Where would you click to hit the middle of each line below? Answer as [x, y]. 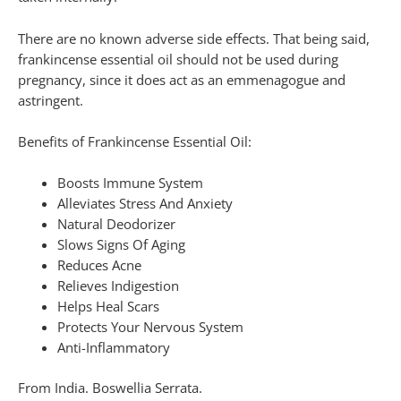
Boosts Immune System [130, 183]
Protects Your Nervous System [150, 327]
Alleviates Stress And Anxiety [145, 204]
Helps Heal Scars [108, 307]
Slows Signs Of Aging [121, 245]
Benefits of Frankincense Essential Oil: [135, 142]
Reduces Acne [99, 265]
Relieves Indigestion [118, 286]
